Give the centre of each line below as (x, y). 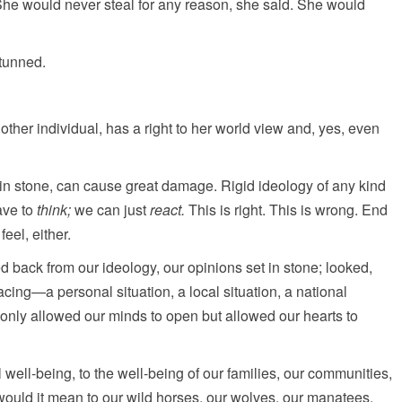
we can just (110, 210)
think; (54, 210)
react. (167, 210)
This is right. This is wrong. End (286, 210)
